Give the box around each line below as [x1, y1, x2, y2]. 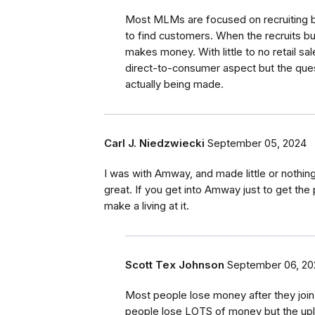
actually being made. [125, 78, 224, 91]
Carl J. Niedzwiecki [104, 137, 205, 150]
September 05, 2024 [207, 137, 307, 150]
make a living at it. [104, 200, 189, 213]
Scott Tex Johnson [125, 259, 224, 272]
